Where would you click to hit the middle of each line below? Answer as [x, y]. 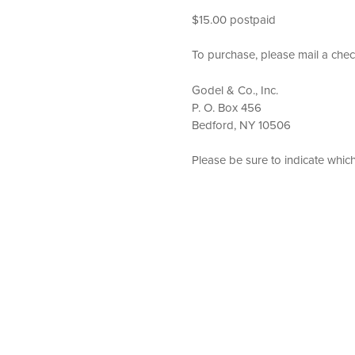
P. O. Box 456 [227, 107]
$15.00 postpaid [234, 19]
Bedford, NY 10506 [242, 124]
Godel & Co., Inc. [235, 90]
